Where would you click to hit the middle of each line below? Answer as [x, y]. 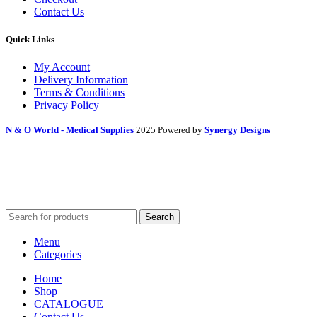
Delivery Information [81, 80]
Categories [58, 255]
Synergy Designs [237, 130]
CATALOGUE [69, 304]
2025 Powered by [170, 130]
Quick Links [30, 40]
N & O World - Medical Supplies [70, 130]
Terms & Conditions [79, 93]
